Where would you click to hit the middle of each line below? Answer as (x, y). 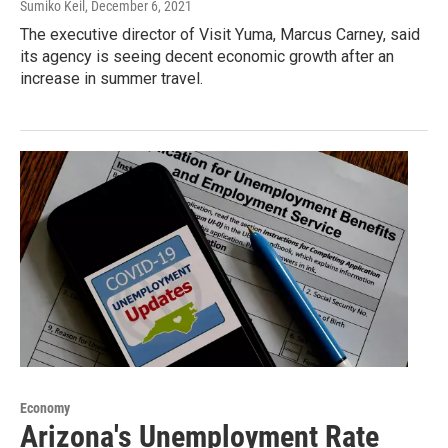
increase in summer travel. (111, 79)
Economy (45, 408)
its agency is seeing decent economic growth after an (207, 57)
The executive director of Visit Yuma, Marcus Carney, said (220, 35)
